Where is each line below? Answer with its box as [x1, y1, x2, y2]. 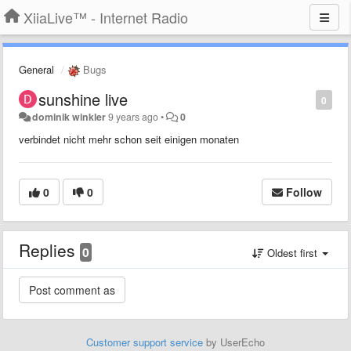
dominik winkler [32, 109, 107, 124]
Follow [286, 183, 322, 200]
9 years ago [108, 109, 159, 124]
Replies [19, 237, 80, 262]
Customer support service [86, 334, 203, 349]
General [19, 62, 54, 77]
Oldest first [264, 244, 320, 260]
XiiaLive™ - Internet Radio [24, 7, 188, 27]
